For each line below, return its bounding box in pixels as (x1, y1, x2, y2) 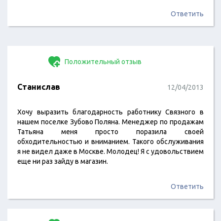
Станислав (17, 82, 60, 91)
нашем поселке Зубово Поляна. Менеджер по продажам (17, 118, 204, 126)
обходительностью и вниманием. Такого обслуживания (17, 138, 204, 146)
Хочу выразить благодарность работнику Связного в (17, 108, 204, 116)
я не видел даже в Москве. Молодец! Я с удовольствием (17, 147, 204, 155)
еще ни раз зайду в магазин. (17, 157, 108, 165)
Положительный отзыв (63, 58, 142, 66)
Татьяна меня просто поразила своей (17, 128, 204, 136)
